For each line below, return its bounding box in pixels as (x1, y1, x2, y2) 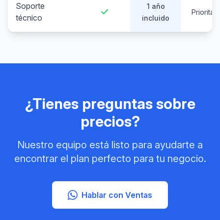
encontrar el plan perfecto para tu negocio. (14, 153, 206, 165)
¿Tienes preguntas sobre (25, 95, 195, 112)
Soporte (16, 1, 45, 11)
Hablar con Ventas (82, 190, 152, 200)
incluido (142, 14, 169, 22)
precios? (80, 112, 140, 130)
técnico (16, 13, 42, 23)
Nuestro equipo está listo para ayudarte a (17, 139, 203, 151)
